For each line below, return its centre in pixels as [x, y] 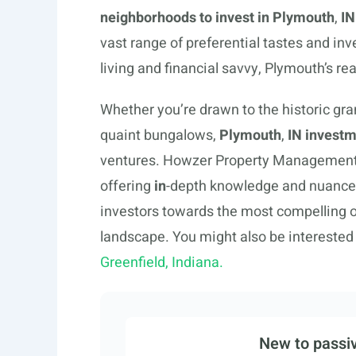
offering [127, 186]
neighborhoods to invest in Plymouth [217, 18]
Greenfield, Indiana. [162, 263]
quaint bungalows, [160, 135]
